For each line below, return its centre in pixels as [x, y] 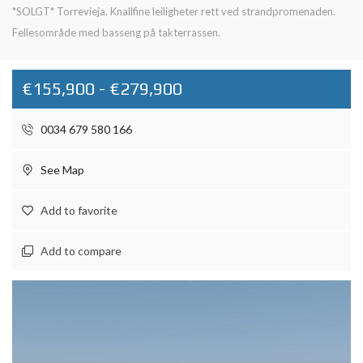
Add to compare [81, 251]
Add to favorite [79, 210]
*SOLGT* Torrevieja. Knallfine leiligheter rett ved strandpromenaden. [174, 11]
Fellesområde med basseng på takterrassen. [116, 32]
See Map [61, 170]
